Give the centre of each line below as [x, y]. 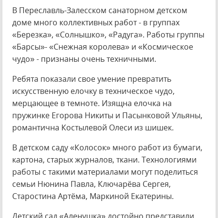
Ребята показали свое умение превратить [92, 79]
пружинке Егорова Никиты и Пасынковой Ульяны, [107, 115]
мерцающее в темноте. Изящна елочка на [92, 103]
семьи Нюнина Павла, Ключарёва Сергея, [91, 184]
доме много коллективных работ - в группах [96, 22]
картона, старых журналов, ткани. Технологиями [104, 160]
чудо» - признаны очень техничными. [84, 59]
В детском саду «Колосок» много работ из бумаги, [107, 147]
